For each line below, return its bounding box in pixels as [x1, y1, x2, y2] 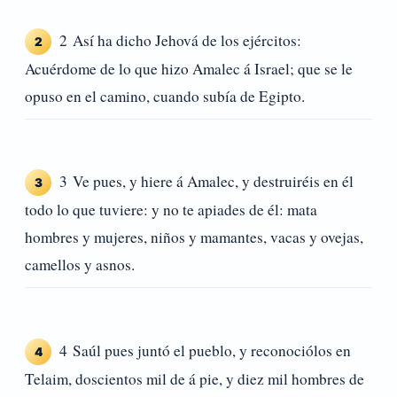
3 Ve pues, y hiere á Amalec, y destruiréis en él [59, 171, 354, 192]
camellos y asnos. [25, 254, 135, 276]
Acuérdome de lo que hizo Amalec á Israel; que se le [25, 58, 353, 79]
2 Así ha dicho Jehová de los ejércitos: [59, 29, 301, 51]
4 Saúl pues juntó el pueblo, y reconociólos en [59, 339, 351, 361]
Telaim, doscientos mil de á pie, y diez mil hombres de [25, 368, 364, 389]
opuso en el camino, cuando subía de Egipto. [25, 85, 305, 106]
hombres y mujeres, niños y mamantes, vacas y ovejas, [25, 227, 363, 248]
